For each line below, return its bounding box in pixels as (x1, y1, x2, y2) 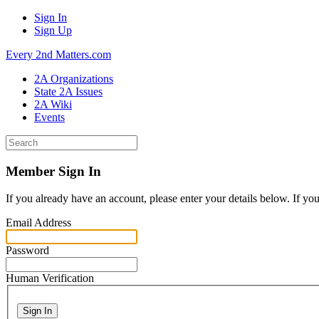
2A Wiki (34, 98, 72, 110)
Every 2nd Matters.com (6, 48, 111, 61)
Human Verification (6, 272, 94, 285)
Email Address (6, 216, 71, 229)
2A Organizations (34, 73, 113, 85)
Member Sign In (6, 163, 101, 179)
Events (34, 111, 65, 123)
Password (6, 244, 49, 257)
